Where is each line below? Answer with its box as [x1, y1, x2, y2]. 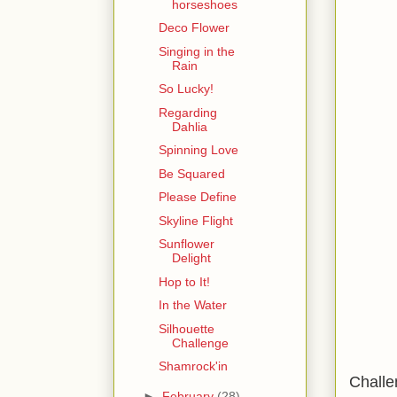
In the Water [158, 298, 227, 313]
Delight [171, 251, 211, 266]
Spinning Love [158, 143, 238, 158]
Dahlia [171, 119, 207, 134]
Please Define [158, 190, 237, 205]
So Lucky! [158, 82, 214, 97]
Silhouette [158, 321, 214, 336]
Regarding [158, 105, 217, 120]
